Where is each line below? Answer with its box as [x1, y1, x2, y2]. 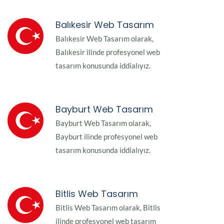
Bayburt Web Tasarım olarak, [55, 118, 151, 128]
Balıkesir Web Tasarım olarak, [55, 34, 153, 43]
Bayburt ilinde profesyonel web [55, 132, 157, 141]
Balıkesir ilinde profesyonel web [55, 47, 160, 57]
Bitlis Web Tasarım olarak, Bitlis [55, 203, 160, 212]
